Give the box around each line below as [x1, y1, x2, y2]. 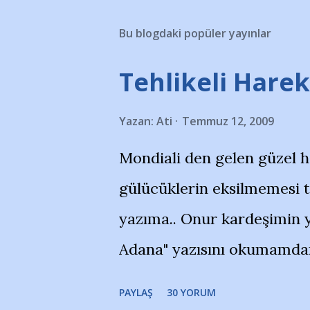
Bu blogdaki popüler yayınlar [119, 26, 271, 41]
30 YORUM [167, 286, 216, 299]
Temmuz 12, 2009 [182, 113, 274, 129]
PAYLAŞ [119, 286, 153, 299]
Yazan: [119, 113, 156, 129]
